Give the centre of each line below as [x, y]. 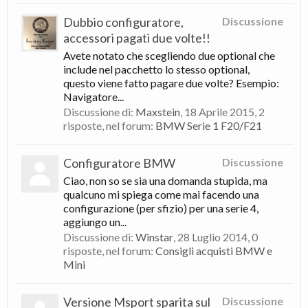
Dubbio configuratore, [123, 22]
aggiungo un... [95, 222]
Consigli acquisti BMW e [214, 251]
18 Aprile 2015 [219, 112]
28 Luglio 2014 [212, 237]
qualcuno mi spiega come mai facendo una [161, 194]
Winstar [154, 237]
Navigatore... [93, 97]
